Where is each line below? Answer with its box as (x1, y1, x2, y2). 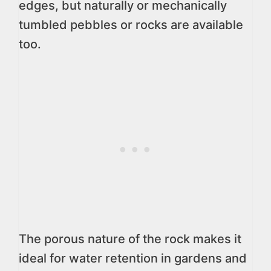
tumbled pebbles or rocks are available (19, 18, 243, 32)
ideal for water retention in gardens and (19, 251, 247, 266)
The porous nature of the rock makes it (19, 232, 241, 246)
